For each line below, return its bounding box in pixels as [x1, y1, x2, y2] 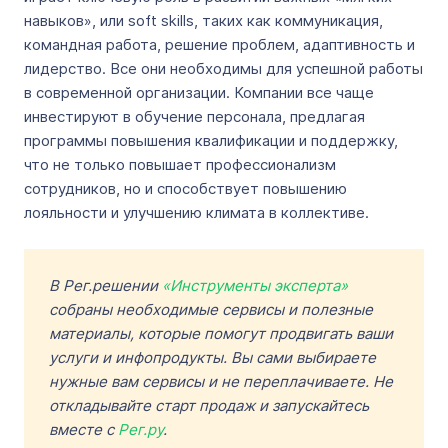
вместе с [49, 420, 118, 439]
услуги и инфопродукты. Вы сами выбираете [49, 348, 376, 367]
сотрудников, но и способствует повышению [24, 179, 347, 198]
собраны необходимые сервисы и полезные [49, 300, 373, 319]
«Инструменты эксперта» [162, 276, 348, 295]
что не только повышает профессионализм [24, 155, 336, 174]
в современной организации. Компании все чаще [24, 83, 374, 102]
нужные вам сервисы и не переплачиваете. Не [49, 372, 393, 391]
